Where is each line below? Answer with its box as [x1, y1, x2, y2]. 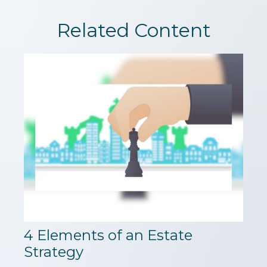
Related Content [56, 18, 211, 42]
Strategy [24, 243, 83, 261]
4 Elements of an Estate [24, 226, 193, 244]
